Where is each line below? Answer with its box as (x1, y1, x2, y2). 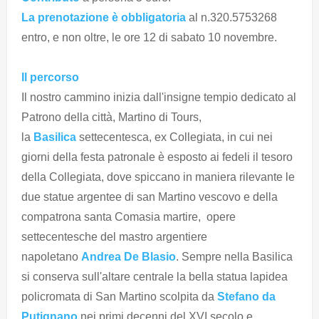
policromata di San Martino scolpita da (21, 291, 217, 303)
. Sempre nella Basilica (176, 251, 293, 263)
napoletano (21, 251, 81, 263)
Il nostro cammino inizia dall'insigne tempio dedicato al (21, 91, 296, 104)
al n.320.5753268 (186, 11, 277, 24)
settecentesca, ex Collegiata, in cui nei (76, 131, 273, 144)
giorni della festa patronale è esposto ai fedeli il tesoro (21, 151, 293, 164)
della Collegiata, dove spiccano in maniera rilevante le (21, 171, 295, 184)
